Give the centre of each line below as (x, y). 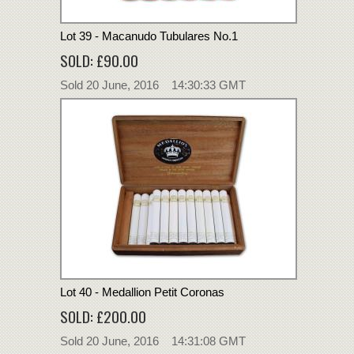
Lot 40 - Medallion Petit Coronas (142, 292)
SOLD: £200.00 (103, 316)
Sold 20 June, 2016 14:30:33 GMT (153, 85)
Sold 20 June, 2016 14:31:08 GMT (153, 341)
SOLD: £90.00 (99, 60)
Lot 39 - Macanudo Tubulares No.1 (149, 36)
